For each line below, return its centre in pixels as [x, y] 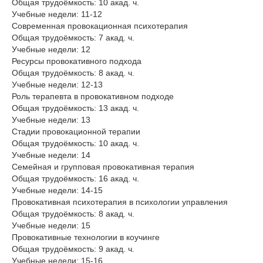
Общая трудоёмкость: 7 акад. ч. [73, 38]
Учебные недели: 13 [51, 120]
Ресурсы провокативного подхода [77, 61]
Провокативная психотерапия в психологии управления [120, 202]
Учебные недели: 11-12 [57, 14]
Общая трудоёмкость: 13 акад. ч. [75, 108]
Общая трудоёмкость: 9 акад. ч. [73, 249]
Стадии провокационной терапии [76, 132]
